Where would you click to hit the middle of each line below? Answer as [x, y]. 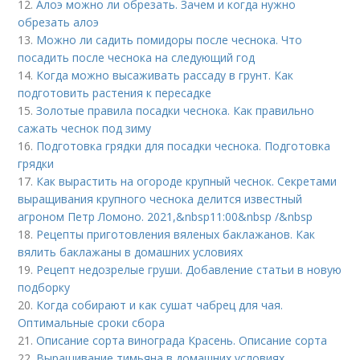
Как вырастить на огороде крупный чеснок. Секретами [187, 181]
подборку [44, 287]
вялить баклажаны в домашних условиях [131, 252]
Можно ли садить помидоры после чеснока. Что [170, 40]
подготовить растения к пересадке [115, 93]
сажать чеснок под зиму [85, 128]
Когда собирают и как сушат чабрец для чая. [160, 305]
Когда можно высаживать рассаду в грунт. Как [165, 75]
